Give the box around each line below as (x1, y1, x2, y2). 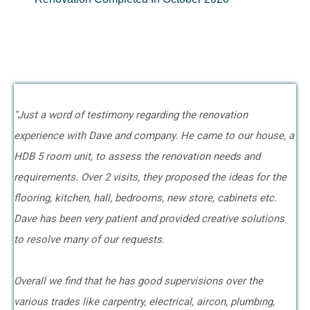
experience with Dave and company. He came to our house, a (14, 129, 294, 142)
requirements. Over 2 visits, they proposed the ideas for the (14, 171, 286, 183)
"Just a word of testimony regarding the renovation (14, 109, 248, 121)
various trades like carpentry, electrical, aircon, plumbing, (14, 295, 275, 308)
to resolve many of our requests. (14, 233, 167, 246)
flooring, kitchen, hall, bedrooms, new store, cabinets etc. (14, 192, 277, 204)
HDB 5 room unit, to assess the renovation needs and (14, 150, 260, 163)
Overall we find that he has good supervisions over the (14, 275, 263, 287)
